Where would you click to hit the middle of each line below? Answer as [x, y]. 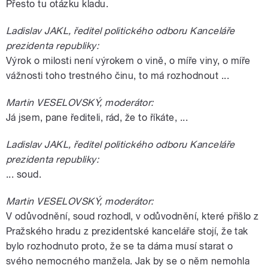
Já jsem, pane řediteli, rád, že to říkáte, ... [97, 117]
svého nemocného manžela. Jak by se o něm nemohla [128, 261]
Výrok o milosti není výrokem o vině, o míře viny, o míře [128, 60]
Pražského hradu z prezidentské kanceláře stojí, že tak [127, 231]
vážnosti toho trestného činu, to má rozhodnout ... [118, 75]
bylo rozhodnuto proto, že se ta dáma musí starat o [120, 246]
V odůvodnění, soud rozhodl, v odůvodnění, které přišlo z [133, 216]
